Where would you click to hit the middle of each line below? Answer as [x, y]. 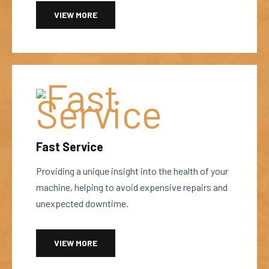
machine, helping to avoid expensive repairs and [132, 187]
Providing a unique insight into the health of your [132, 171]
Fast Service [70, 147]
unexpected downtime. [82, 203]
